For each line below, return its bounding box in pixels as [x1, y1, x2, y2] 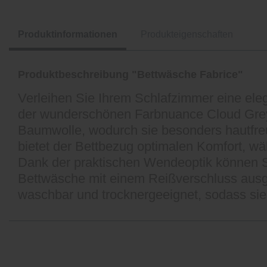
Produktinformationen [18, 29, 117, 39]
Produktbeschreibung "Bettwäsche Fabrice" [18, 69, 243, 80]
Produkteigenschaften [141, 29, 233, 39]
